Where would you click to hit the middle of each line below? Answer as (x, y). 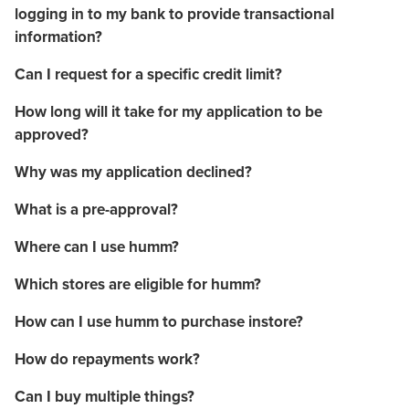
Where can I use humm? (97, 246)
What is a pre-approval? (96, 209)
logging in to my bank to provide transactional (174, 13)
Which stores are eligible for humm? (138, 283)
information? (58, 36)
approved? (52, 134)
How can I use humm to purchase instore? (159, 321)
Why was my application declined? (133, 171)
